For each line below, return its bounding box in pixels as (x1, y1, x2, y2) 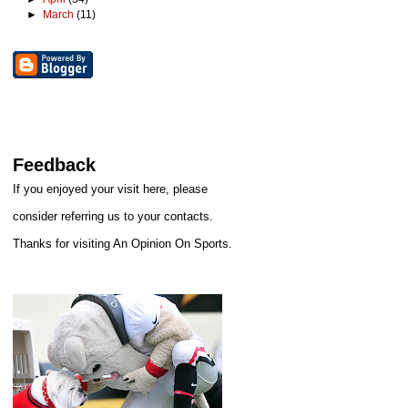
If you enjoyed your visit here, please (13, 181, 209, 196)
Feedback (13, 155, 97, 176)
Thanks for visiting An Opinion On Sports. (13, 236, 233, 250)
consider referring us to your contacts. (13, 209, 214, 223)
